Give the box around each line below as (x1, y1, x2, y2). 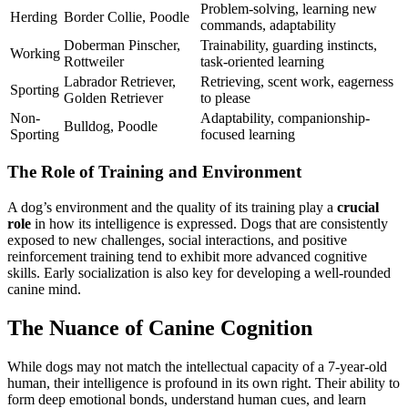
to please (200, 89, 250, 106)
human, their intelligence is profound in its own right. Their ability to (7, 375, 400, 391)
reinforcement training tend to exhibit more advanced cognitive (7, 249, 367, 265)
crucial (337, 199, 379, 216)
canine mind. (7, 281, 81, 298)
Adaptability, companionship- (200, 109, 370, 126)
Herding (10, 8, 57, 25)
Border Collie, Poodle (64, 8, 189, 25)
